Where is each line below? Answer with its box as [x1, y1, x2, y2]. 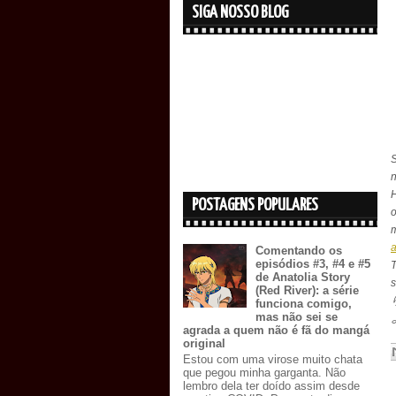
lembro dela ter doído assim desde [183, 378, 360, 392]
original [183, 337, 225, 351]
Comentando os [255, 244, 343, 258]
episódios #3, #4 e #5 [255, 257, 371, 271]
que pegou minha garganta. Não [183, 365, 346, 379]
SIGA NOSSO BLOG [192, 4, 288, 21]
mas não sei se [255, 310, 339, 324]
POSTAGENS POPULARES [192, 197, 318, 214]
